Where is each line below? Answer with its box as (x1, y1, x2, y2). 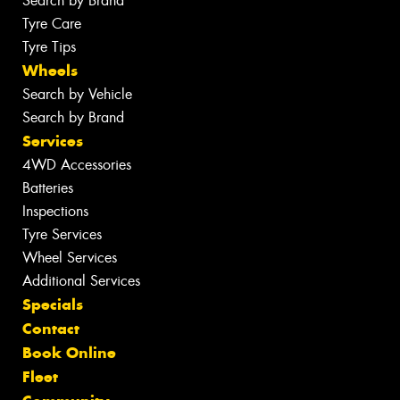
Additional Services (22, 271, 140, 290)
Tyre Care (22, 13, 81, 33)
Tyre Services (22, 224, 102, 244)
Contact (22, 318, 79, 338)
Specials (22, 294, 83, 314)
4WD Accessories (22, 154, 131, 174)
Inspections (22, 201, 88, 221)
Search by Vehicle (22, 84, 132, 104)
